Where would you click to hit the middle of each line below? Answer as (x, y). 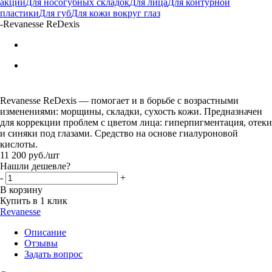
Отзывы (41, 243)
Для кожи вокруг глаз (116, 13)
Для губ (55, 13)
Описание (45, 232)
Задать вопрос (53, 254)
